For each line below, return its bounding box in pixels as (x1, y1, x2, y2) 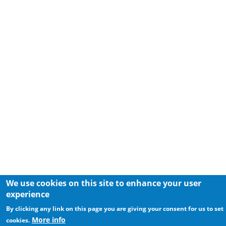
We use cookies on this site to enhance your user (6, 178, 201, 189)
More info (31, 215, 66, 224)
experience (6, 189, 49, 200)
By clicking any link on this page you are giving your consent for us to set (6, 204, 223, 213)
